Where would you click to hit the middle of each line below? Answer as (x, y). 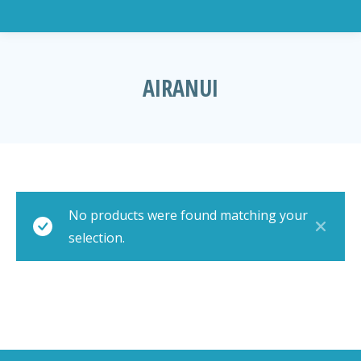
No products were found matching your (188, 215)
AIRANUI (180, 88)
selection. (97, 238)
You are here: (221, 114)
